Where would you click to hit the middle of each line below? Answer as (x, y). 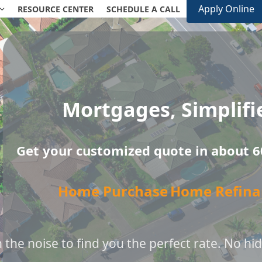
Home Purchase (113, 191)
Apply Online (227, 9)
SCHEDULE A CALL (144, 9)
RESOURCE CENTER (56, 9)
